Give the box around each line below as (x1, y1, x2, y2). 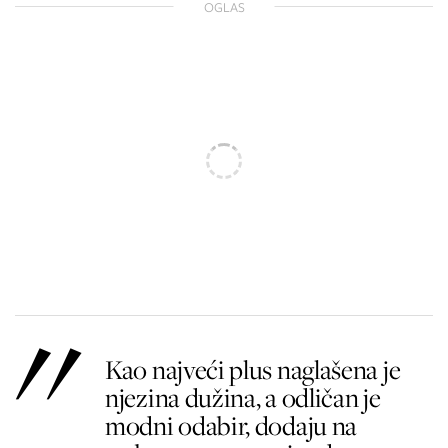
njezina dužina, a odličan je (105, 379, 381, 415)
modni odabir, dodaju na (105, 407, 358, 443)
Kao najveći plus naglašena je (105, 351, 401, 387)
